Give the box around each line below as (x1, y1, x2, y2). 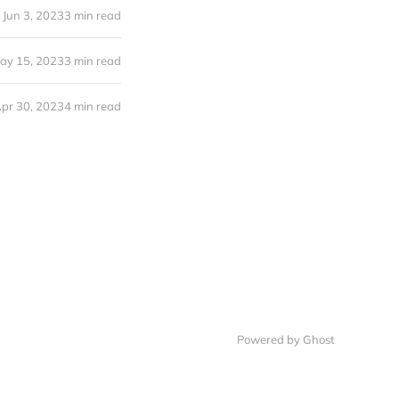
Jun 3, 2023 (3, 7, 64, 22)
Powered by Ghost (237, 331, 335, 346)
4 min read (64, 98, 121, 113)
